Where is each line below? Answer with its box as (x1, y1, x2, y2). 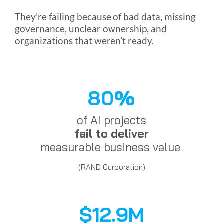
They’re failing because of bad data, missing (14, 11, 196, 23)
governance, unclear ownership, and (14, 23, 167, 35)
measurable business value (40, 140, 183, 155)
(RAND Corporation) (78, 162, 145, 172)
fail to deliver (74, 126, 149, 141)
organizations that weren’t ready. (14, 35, 154, 47)
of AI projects (77, 113, 146, 128)
